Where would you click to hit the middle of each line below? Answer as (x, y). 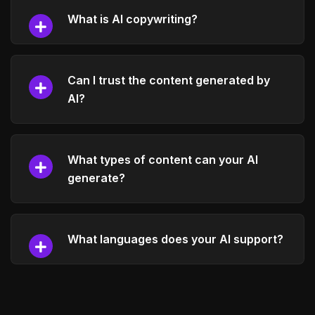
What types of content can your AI (163, 159)
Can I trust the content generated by (169, 80)
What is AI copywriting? (133, 19)
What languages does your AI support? (175, 239)
